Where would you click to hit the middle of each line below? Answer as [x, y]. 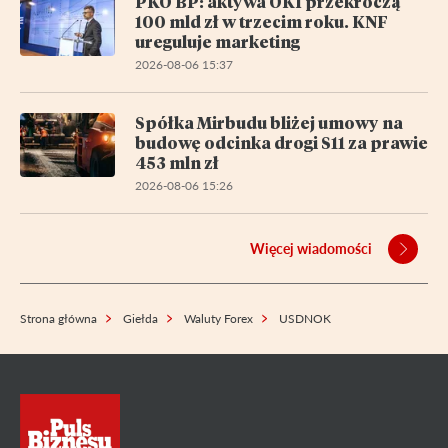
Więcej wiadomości [311, 249]
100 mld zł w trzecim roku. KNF [261, 21]
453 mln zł [177, 162]
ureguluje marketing [217, 41]
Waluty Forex [218, 318]
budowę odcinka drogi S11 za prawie [281, 142]
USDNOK [305, 318]
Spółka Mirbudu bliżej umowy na [269, 122]
